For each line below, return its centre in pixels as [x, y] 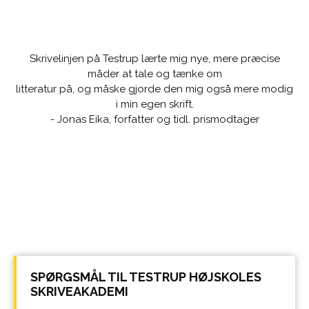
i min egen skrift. [154, 104]
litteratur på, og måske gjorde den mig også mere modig [154, 89]
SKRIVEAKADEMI [79, 292]
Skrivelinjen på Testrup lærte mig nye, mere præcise [154, 59]
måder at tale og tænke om [154, 74]
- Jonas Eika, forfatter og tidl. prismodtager [154, 120]
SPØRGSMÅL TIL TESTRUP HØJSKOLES [146, 277]
